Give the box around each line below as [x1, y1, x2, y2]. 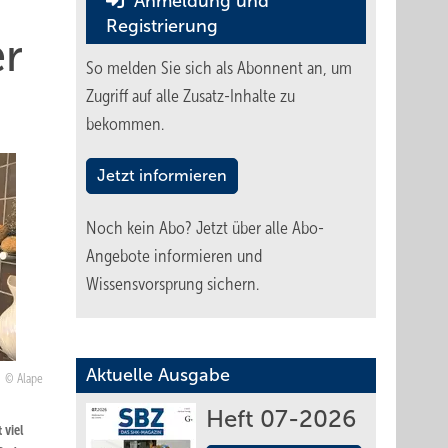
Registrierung [106, 16, 218, 36]
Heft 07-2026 [206, 406, 356, 432]
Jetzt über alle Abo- [196, 218, 324, 238]
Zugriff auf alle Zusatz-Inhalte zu [86, 86, 295, 106]
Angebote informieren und [86, 246, 262, 266]
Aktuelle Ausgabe [86, 365, 230, 385]
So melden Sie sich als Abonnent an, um [86, 58, 352, 78]
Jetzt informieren [97, 167, 227, 184]
